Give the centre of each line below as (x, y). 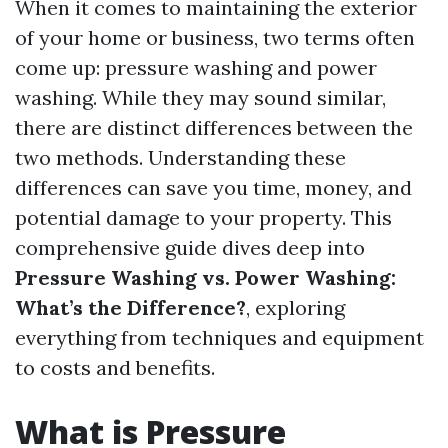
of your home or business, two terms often (215, 37)
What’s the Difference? (130, 307)
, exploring (295, 307)
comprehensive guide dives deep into (190, 247)
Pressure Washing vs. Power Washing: (205, 277)
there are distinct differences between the (214, 127)
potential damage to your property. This (203, 217)
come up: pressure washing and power (196, 67)
